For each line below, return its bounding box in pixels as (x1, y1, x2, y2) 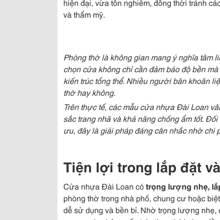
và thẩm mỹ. (63, 8, 105, 20)
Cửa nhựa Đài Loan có (63, 180, 146, 192)
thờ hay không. (63, 86, 115, 98)
